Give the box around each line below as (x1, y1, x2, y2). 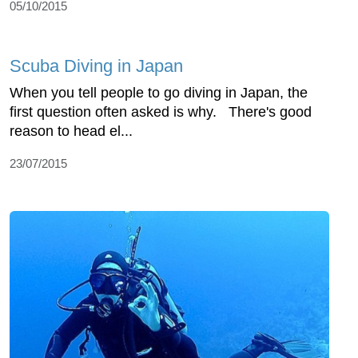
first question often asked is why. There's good (10, 103, 312, 120)
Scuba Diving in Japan (10, 55, 183, 76)
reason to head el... (10, 122, 133, 139)
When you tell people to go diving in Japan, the (10, 84, 308, 101)
